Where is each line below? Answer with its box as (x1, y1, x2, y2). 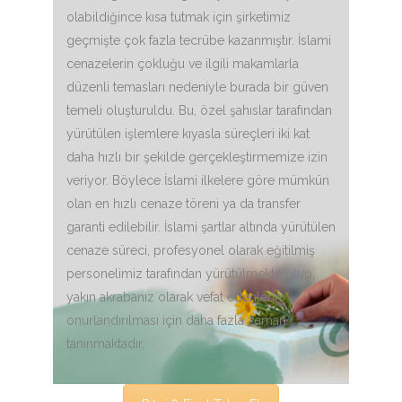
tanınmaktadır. (66, 336, 144, 352)
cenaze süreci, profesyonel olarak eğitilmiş (66, 243, 315, 258)
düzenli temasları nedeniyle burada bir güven (66, 80, 328, 95)
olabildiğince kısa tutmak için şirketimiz (66, 10, 291, 25)
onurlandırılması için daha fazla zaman (66, 313, 286, 328)
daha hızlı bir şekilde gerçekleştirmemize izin (66, 150, 328, 165)
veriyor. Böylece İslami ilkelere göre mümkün (66, 173, 329, 188)
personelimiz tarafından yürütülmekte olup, (66, 267, 315, 282)
